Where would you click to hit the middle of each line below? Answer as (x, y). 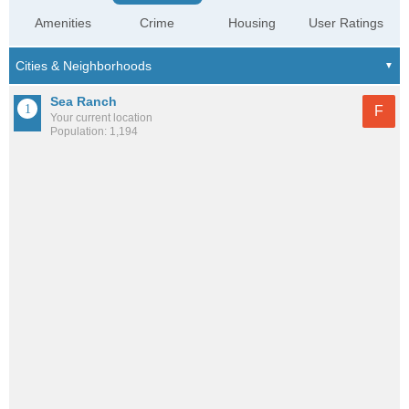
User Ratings (346, 23)
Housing (252, 23)
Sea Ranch (84, 102)
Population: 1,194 (94, 132)
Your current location (101, 118)
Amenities (63, 23)
